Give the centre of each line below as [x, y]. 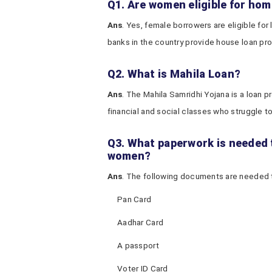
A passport [138, 245]
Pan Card [134, 199]
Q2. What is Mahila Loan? [174, 74]
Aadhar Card [141, 222]
